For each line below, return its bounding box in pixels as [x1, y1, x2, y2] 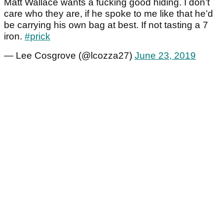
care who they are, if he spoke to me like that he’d [4, 8, 213, 19]
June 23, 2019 [135, 50, 196, 61]
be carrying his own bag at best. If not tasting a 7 [4, 20, 208, 31]
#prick [25, 31, 50, 42]
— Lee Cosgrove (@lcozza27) [4, 50, 135, 61]
